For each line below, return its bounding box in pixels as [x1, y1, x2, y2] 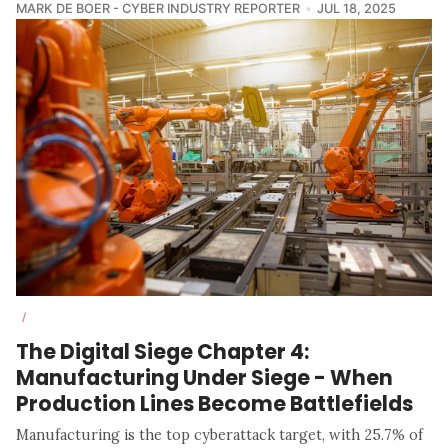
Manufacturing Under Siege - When [16, 363, 393, 393]
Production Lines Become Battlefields [16, 389, 413, 419]
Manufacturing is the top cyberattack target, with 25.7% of [16, 426, 423, 445]
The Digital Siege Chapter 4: [16, 337, 309, 367]
